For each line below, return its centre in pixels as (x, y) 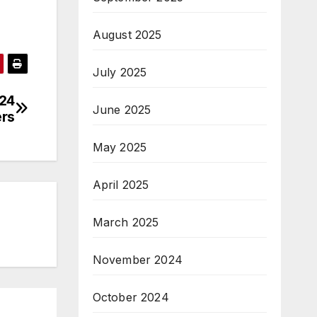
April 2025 (121, 185)
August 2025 (127, 35)
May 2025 (120, 147)
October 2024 (131, 297)
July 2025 (120, 72)
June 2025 (122, 110)
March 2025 (126, 222)
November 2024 (138, 260)
